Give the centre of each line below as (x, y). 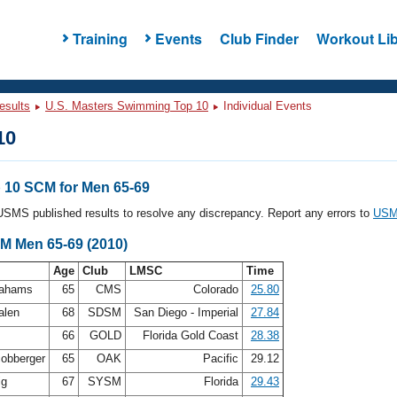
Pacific (221, 358)
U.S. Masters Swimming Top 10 (127, 106)
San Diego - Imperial (186, 312)
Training (100, 38)
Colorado (216, 289)
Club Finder (259, 38)
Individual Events (266, 106)
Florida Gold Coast (191, 335)
